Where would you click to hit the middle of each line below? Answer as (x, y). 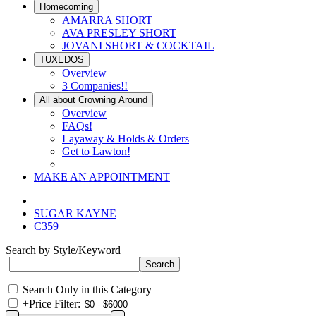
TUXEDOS (62, 60)
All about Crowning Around (93, 100)
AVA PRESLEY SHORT (119, 33)
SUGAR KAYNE (75, 213)
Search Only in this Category (87, 290)
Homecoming (66, 7)
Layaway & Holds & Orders (126, 139)
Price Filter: (55, 304)
